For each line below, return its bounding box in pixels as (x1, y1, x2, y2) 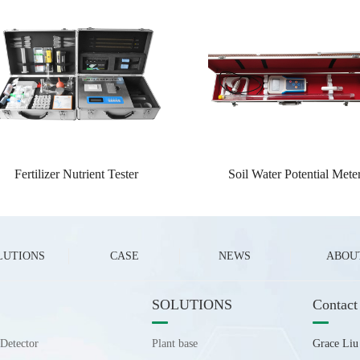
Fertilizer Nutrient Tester (14, 167, 139, 182)
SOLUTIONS (151, 297, 232, 313)
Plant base (151, 337, 198, 350)
